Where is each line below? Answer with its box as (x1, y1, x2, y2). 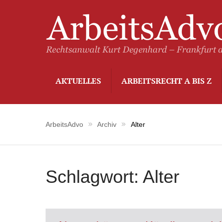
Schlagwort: (46, 166, 143, 187)
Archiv (97, 120, 117, 128)
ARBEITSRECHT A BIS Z (121, 75, 212, 86)
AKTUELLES (55, 75, 101, 86)
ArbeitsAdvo (46, 120, 83, 128)
